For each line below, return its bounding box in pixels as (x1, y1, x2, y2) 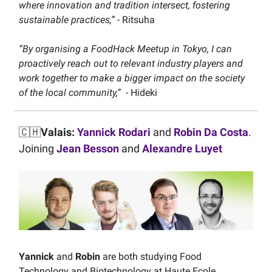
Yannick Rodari (77, 126, 153, 139)
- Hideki (123, 87, 157, 99)
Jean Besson (56, 142, 119, 155)
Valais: (41, 126, 77, 139)
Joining (19, 142, 56, 155)
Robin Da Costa (174, 126, 248, 139)
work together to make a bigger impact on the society (19, 72, 245, 84)
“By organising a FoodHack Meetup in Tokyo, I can (19, 43, 232, 55)
